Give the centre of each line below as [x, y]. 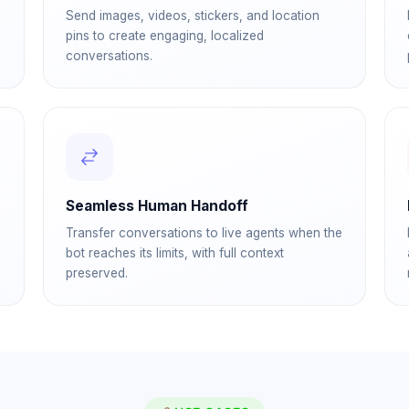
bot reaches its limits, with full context [175, 253]
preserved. [97, 273]
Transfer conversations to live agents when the [204, 233]
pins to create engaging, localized [165, 36]
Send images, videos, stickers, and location [193, 16]
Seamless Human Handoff [157, 206]
